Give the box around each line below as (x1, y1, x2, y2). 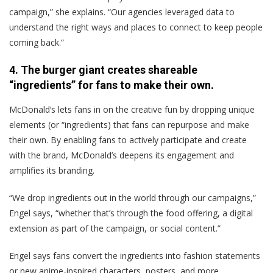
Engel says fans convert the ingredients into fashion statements (9, 249, 260, 261)
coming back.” (9, 36, 64, 48)
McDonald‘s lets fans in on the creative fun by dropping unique (9, 103, 255, 115)
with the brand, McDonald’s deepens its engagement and (9, 149, 234, 161)
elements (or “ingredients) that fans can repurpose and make (9, 118, 249, 130)
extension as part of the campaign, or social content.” (9, 222, 221, 234)
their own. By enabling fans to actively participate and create (9, 133, 247, 146)
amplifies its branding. (9, 164, 94, 176)
